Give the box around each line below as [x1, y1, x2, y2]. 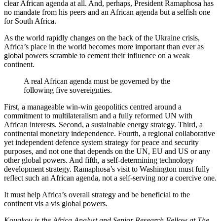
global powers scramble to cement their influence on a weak [4, 51, 190, 60]
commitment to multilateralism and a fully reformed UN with [4, 111, 192, 120]
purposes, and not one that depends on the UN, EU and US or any [4, 147, 210, 156]
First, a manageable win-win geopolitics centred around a [4, 103, 182, 111]
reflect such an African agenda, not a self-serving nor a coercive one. [4, 174, 217, 183]
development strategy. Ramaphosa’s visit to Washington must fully [4, 165, 210, 174]
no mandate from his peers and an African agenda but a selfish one [4, 8, 210, 17]
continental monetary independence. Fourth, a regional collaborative [4, 129, 215, 138]
